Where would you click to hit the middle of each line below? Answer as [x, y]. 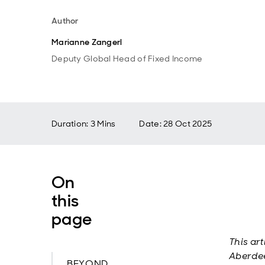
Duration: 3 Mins [84, 124]
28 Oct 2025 [188, 124]
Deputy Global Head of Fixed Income [127, 59]
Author [65, 21]
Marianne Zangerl [87, 42]
